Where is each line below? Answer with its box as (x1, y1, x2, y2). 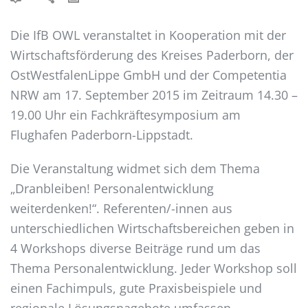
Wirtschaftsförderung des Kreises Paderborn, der (10, 47, 294, 64)
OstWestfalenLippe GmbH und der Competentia (10, 67, 287, 84)
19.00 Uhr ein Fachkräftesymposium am (10, 107, 241, 124)
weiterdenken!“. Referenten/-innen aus (10, 200, 232, 217)
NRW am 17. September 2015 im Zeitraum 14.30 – (10, 87, 298, 104)
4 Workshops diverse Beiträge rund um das (10, 240, 261, 257)
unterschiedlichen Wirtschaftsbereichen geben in (10, 220, 294, 237)
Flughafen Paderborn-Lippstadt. (10, 126, 193, 144)
